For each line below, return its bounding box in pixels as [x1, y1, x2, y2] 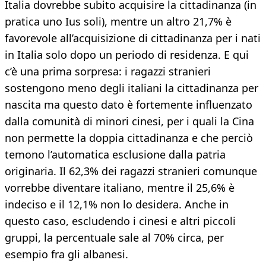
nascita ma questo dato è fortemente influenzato [5, 97, 252, 112]
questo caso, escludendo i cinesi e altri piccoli [5, 214, 236, 229]
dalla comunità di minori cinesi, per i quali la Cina [5, 114, 254, 129]
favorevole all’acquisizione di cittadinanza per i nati [5, 31, 261, 46]
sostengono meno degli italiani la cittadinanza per [5, 81, 258, 96]
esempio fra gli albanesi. [5, 247, 128, 262]
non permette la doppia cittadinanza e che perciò [5, 131, 253, 145]
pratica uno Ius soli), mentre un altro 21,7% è [5, 14, 232, 29]
